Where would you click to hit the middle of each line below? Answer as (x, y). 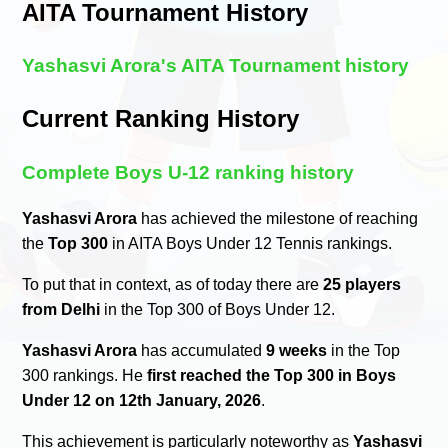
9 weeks (297, 350)
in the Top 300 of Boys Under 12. (218, 309)
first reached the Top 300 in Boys (272, 375)
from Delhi (61, 309)
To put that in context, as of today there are (173, 284)
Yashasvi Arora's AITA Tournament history (216, 66)
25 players (362, 284)
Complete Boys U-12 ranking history (188, 173)
